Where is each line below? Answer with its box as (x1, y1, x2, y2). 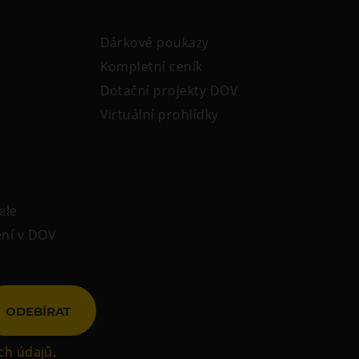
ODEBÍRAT (5, 303, 71, 319)
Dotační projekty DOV (99, 82, 239, 100)
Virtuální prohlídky (99, 106, 219, 124)
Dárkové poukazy (99, 34, 209, 52)
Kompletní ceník (99, 58, 203, 76)
